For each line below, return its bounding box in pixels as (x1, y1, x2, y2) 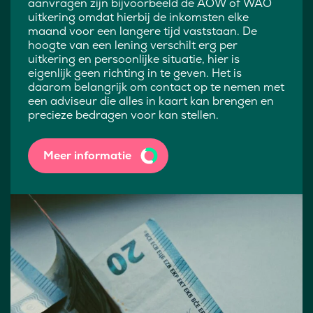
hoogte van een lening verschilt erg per (28, 38, 238, 52)
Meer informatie (43, 148, 131, 163)
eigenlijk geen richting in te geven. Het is (28, 66, 242, 80)
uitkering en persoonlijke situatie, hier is (28, 52, 240, 66)
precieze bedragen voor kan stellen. (28, 108, 219, 122)
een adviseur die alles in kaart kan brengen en (28, 94, 274, 108)
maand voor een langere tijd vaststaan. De (28, 24, 257, 38)
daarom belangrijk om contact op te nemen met (28, 80, 284, 94)
